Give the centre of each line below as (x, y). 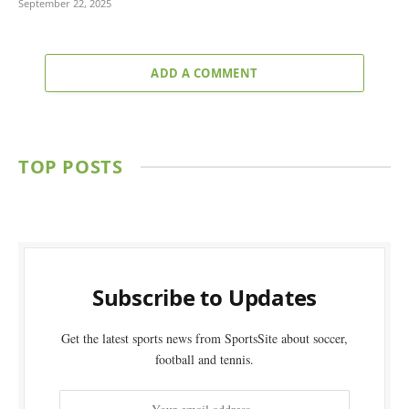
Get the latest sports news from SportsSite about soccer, (204, 338)
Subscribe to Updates (204, 297)
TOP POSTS (71, 166)
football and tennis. (204, 359)
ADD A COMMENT (204, 73)
